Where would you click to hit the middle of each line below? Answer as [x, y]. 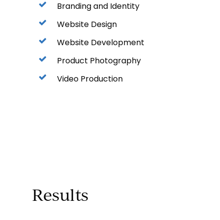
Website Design [87, 24]
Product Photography [99, 60]
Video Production [90, 79]
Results [60, 195]
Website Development [101, 42]
